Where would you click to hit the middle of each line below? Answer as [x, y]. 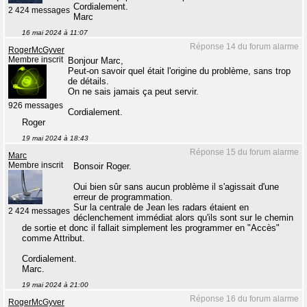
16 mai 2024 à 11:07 [55, 33]
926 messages [36, 106]
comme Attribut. [53, 238]
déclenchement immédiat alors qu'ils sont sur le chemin [183, 218]
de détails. [88, 81]
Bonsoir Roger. [102, 166]
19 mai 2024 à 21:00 [55, 285]
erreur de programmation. [123, 197]
